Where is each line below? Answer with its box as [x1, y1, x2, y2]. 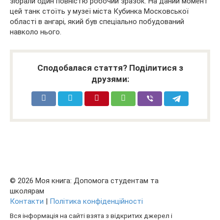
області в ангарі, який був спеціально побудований [10, 17, 184, 26]
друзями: [91, 74, 129, 84]
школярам [10, 186, 44, 195]
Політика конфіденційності [50, 196, 143, 206]
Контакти [10, 196, 44, 206]
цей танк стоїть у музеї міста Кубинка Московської [10, 6, 189, 16]
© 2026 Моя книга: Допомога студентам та [10, 176, 159, 185]
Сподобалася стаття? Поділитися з [37, 62, 183, 73]
